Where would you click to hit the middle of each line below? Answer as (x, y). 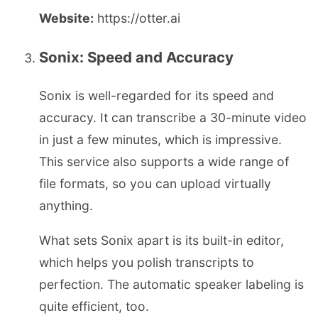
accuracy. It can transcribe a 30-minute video (173, 118)
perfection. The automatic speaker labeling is (171, 284)
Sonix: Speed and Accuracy (136, 57)
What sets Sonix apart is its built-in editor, (161, 240)
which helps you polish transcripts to (147, 262)
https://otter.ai (137, 18)
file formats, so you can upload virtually (155, 184)
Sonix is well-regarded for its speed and (157, 96)
